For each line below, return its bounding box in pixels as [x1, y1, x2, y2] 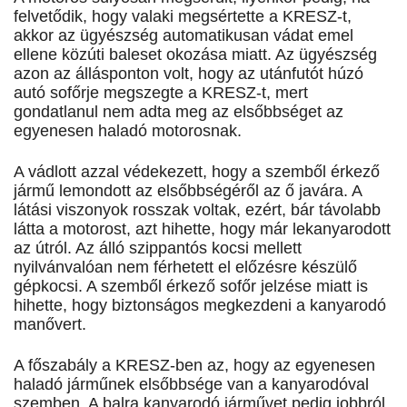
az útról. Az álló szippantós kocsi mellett [14, 239, 302, 258]
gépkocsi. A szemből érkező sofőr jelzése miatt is [14, 277, 368, 296]
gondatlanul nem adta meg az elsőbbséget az [14, 103, 343, 122]
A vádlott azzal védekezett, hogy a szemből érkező [14, 163, 380, 182]
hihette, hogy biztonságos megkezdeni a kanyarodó [14, 296, 386, 315]
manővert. [14, 315, 86, 334]
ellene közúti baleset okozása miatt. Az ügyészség [14, 45, 377, 65]
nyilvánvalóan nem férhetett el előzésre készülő [14, 258, 357, 277]
